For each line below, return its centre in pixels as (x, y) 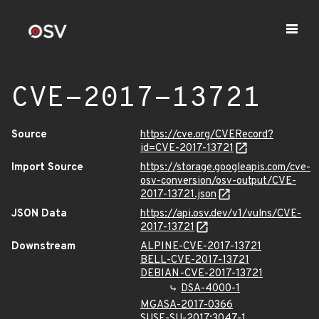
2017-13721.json (178, 195)
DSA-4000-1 (210, 289)
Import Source (47, 168)
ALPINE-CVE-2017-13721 (201, 247)
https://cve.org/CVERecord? (207, 135)
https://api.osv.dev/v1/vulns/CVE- (221, 214)
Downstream (43, 247)
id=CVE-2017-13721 (187, 148)
